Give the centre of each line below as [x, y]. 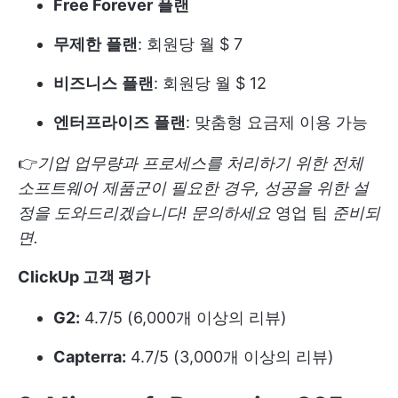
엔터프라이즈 [101, 123]
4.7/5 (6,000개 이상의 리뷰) [183, 318]
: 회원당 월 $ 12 [210, 84]
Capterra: [90, 357]
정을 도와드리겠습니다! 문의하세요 [144, 213]
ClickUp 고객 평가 [84, 277]
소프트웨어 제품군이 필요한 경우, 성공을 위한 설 [193, 188]
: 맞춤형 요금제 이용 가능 [277, 123]
